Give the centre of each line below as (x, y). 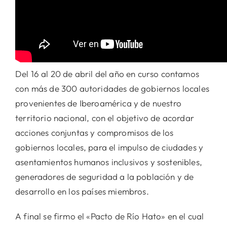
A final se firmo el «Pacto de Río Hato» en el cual (110, 216)
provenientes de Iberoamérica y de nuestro (98, 103)
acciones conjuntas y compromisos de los (94, 133)
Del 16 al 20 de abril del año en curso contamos (107, 74)
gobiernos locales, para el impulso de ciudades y (109, 147)
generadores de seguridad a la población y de (105, 177)
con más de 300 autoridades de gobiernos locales (112, 89)
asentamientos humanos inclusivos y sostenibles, (109, 162)
